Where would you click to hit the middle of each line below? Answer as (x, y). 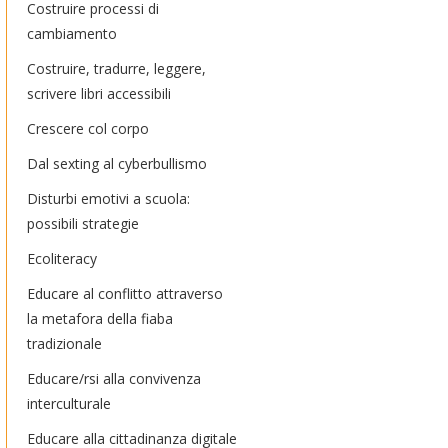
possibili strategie (83, 223)
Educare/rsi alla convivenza (114, 378)
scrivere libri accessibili (99, 93)
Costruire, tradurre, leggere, (116, 68)
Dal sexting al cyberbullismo (117, 163)
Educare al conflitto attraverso (125, 293)
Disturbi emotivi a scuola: (108, 198)
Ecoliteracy (62, 258)
